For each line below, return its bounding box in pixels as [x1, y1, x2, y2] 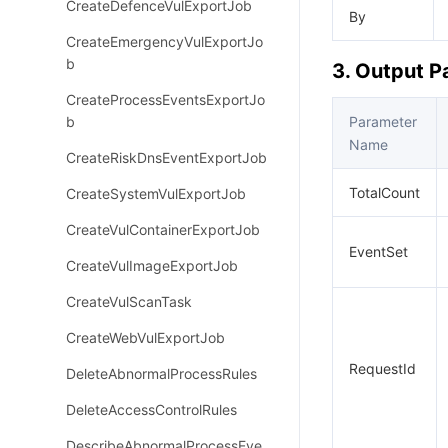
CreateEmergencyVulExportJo [66, 33, 263, 50]
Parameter [349, 113, 417, 130]
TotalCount [349, 184, 420, 201]
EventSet [349, 243, 408, 260]
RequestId [349, 360, 416, 377]
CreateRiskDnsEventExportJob [66, 149, 267, 166]
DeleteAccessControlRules [66, 401, 237, 418]
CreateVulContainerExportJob [66, 221, 260, 238]
